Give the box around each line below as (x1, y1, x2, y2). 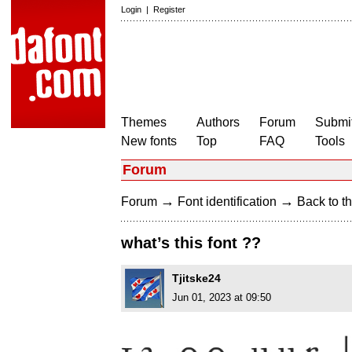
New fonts (121, 134, 177, 148)
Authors (196, 115, 240, 129)
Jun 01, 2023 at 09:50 (172, 291, 271, 304)
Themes (121, 115, 167, 129)
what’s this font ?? (121, 234, 261, 252)
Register (153, 5, 185, 14)
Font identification (178, 195, 277, 208)
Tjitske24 (172, 272, 221, 285)
